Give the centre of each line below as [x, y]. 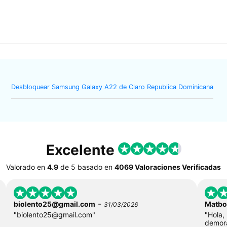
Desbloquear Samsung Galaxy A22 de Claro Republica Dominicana [112, 87]
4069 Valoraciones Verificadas [168, 167]
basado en [95, 167]
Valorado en [26, 167]
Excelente [82, 150]
